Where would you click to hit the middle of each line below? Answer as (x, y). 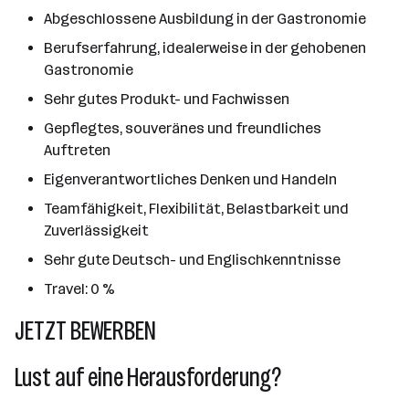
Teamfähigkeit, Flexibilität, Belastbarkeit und (196, 209)
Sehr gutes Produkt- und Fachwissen (167, 99)
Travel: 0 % (79, 289)
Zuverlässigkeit (96, 231)
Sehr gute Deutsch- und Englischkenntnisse (192, 260)
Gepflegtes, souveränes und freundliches (183, 128)
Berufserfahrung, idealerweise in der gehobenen (205, 48)
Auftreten (77, 150)
